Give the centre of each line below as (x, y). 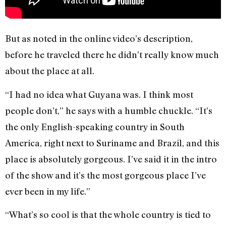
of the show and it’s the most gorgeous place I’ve (105, 175)
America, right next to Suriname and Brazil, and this (112, 143)
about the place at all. (50, 71)
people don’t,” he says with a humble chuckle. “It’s (109, 110)
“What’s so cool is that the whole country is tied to (108, 215)
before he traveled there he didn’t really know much (112, 55)
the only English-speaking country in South (95, 126)
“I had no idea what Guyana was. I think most (99, 94)
